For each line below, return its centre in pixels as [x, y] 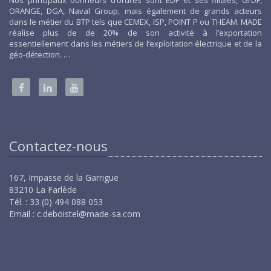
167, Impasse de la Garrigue [64, 178]
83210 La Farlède [43, 190]
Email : [23, 214]
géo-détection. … [40, 54]
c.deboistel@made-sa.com [89, 214]
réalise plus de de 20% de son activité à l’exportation [135, 33]
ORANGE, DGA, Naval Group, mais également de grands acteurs [135, 11]
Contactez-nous [58, 146]
